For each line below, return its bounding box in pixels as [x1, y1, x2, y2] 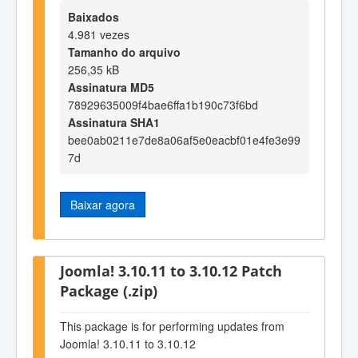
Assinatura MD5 [68, 78, 154, 95]
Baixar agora [70, 196, 135, 213]
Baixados [68, 8, 119, 25]
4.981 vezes [68, 26, 129, 42]
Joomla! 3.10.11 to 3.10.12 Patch [60, 261, 282, 281]
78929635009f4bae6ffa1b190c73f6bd [68, 96, 258, 113]
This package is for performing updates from [60, 317, 284, 334]
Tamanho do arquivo [68, 43, 181, 60]
